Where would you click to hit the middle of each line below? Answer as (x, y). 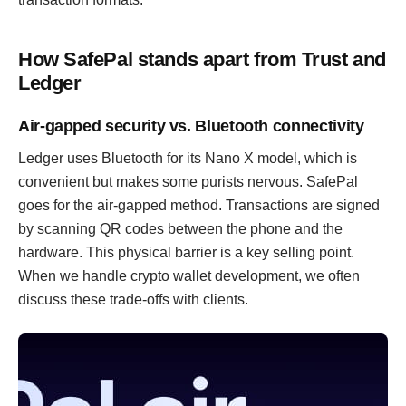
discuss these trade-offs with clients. (133, 300)
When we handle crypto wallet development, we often (189, 276)
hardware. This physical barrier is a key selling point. (186, 252)
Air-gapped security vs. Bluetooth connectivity (191, 126)
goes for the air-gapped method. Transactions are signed (199, 205)
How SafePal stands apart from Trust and (202, 59)
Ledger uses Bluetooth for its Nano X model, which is (188, 158)
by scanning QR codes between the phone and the (180, 229)
